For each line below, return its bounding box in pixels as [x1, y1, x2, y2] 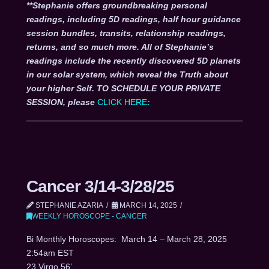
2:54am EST [26, 247, 74, 258]
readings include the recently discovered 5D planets [26, 56, 241, 66]
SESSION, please [26, 97, 95, 107]
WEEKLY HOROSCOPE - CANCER [31, 212, 147, 221]
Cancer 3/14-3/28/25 [26, 177, 174, 196]
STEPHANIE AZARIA [33, 201, 103, 210]
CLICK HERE [97, 97, 147, 107]
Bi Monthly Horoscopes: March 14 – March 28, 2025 [26, 234, 227, 244]
